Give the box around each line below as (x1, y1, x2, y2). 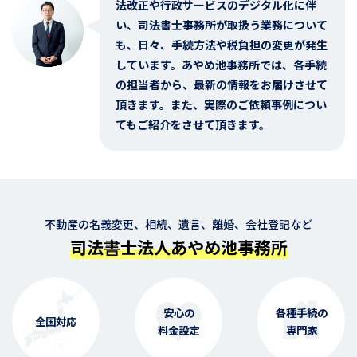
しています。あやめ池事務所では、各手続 (116, 57, 327, 73)
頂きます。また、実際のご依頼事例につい (116, 96, 327, 113)
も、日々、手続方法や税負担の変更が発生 (116, 37, 328, 53)
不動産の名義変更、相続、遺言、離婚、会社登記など (45, 215, 312, 232)
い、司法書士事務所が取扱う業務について (116, 17, 328, 33)
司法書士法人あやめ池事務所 (69, 234, 288, 259)
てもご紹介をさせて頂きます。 (116, 116, 270, 133)
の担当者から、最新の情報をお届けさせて (116, 76, 328, 93)
